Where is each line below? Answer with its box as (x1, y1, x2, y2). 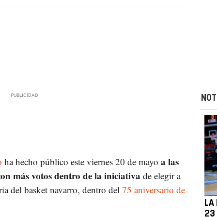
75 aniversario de (122, 183, 185, 196)
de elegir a (142, 169, 181, 182)
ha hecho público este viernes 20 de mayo (1, 155, 161, 168)
